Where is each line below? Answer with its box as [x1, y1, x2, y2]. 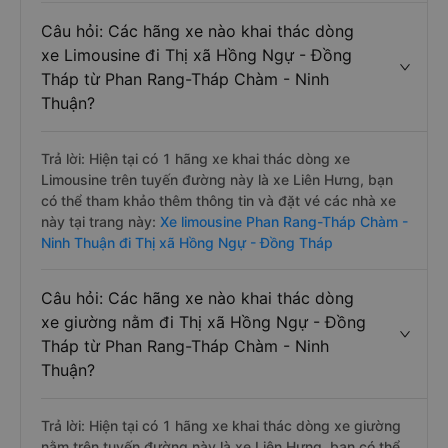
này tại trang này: [41, 213, 156, 230]
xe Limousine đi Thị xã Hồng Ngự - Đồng [41, 45, 352, 65]
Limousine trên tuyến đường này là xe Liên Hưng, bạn [41, 171, 393, 188]
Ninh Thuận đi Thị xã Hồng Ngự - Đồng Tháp [41, 234, 333, 251]
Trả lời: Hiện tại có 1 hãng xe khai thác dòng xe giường [41, 417, 401, 434]
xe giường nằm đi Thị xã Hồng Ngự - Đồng [41, 312, 366, 332]
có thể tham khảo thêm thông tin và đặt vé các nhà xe [41, 192, 396, 209]
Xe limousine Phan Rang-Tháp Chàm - [156, 213, 408, 230]
